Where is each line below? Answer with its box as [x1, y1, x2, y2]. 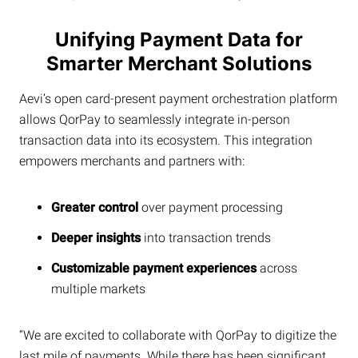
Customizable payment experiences [51, 260, 257, 276]
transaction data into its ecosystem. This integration [19, 132, 312, 148]
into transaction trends [141, 229, 271, 245]
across [257, 260, 297, 276]
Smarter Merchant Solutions [46, 51, 312, 75]
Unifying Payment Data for [55, 27, 303, 51]
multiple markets [51, 280, 145, 296]
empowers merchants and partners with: [19, 153, 245, 169]
